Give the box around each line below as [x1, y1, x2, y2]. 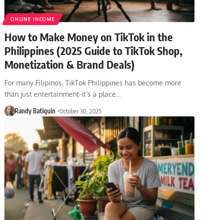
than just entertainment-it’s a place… [4, 89, 121, 98]
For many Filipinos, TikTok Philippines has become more [4, 78, 182, 87]
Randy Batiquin [14, 107, 55, 115]
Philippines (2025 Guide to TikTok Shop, [4, 43, 183, 57]
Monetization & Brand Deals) [4, 57, 135, 71]
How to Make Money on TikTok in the [4, 29, 173, 44]
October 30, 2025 [59, 107, 102, 115]
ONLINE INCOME [10, 16, 55, 22]
